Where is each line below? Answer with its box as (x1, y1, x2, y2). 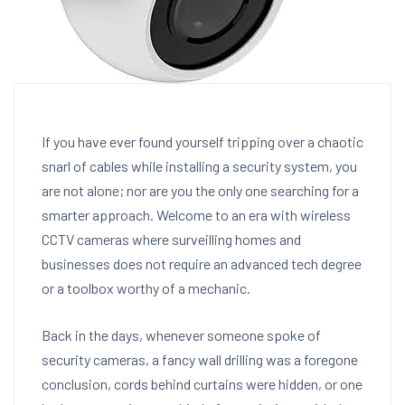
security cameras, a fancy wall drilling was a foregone (42, 351, 358, 368)
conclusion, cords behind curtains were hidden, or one (42, 375, 363, 392)
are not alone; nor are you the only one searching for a (42, 182, 359, 199)
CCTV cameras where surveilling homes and (42, 231, 301, 248)
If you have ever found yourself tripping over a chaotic (42, 133, 363, 150)
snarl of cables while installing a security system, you (42, 157, 357, 174)
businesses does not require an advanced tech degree (42, 255, 362, 272)
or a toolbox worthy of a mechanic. (42, 279, 250, 297)
